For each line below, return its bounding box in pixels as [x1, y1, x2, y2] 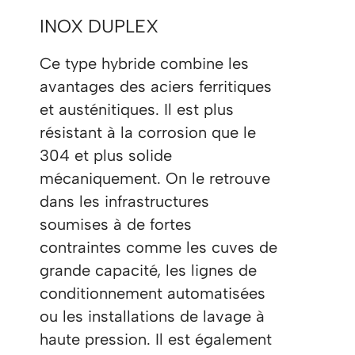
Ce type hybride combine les [40, 54, 249, 74]
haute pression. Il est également [40, 330, 272, 349]
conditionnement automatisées [40, 284, 265, 303]
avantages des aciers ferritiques [40, 77, 272, 97]
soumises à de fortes [40, 215, 192, 235]
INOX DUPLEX [40, 15, 158, 38]
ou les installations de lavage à [40, 307, 265, 326]
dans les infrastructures [40, 192, 209, 212]
